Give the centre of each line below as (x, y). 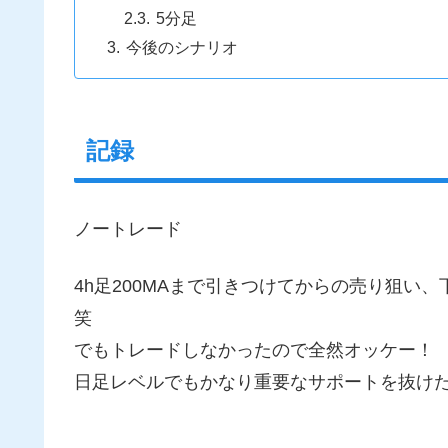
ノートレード (128, 228)
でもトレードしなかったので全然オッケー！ (254, 350)
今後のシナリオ (182, 46)
